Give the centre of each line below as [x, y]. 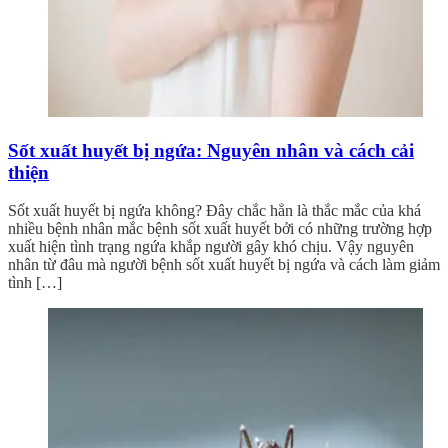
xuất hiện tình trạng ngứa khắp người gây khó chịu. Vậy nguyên [211, 247]
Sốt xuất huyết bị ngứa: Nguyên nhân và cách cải [211, 150]
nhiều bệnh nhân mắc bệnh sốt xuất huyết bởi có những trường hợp [220, 229]
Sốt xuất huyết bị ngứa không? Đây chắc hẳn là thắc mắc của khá [214, 211]
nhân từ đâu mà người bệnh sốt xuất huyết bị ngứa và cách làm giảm [224, 265]
